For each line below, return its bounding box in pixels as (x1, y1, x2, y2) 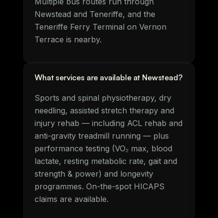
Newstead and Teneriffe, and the (35, 9, 155, 19)
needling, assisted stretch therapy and (35, 106, 174, 115)
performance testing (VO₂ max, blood (35, 144, 172, 153)
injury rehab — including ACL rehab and (35, 118, 182, 128)
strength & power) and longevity (35, 169, 153, 179)
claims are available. (35, 194, 109, 204)
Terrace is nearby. (35, 35, 102, 44)
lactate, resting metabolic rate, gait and (35, 156, 177, 166)
